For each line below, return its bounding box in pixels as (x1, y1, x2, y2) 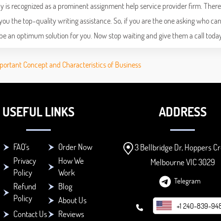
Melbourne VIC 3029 (150, 156, 215, 168)
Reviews (58, 208, 84, 220)
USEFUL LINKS (2, 104, 74, 120)
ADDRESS (158, 104, 207, 120)
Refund (13, 181, 36, 192)
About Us (58, 194, 87, 206)
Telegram (174, 176, 201, 186)
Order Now (58, 141, 92, 153)
